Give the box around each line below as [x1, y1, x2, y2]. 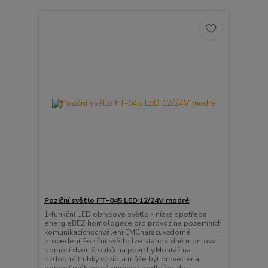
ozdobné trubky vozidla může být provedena [44, 254, 199, 264]
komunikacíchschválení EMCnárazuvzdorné [44, 227, 191, 237]
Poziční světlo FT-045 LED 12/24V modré [44, 195, 190, 205]
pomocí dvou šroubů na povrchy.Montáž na [44, 245, 191, 255]
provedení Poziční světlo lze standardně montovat [44, 236, 218, 246]
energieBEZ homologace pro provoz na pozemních [44, 218, 222, 228]
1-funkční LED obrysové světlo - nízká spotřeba [44, 209, 207, 219]
